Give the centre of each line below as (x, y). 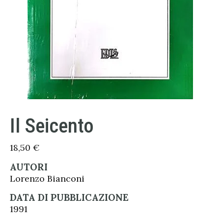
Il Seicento (52, 126)
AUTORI (29, 167)
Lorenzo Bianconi (47, 179)
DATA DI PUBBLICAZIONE (69, 197)
